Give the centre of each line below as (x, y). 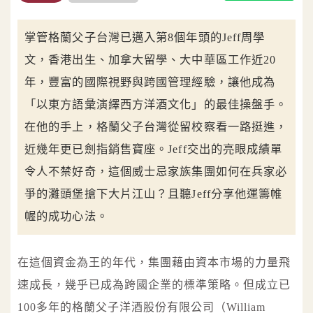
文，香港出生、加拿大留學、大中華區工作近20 (151, 59)
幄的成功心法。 (66, 216)
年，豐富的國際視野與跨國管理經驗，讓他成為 (150, 82)
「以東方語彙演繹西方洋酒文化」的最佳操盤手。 (156, 104)
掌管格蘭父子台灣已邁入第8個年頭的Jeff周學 (145, 37)
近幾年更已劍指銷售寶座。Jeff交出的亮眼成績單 (154, 149)
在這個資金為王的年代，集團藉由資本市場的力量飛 (154, 262)
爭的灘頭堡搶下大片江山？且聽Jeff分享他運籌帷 (154, 194)
